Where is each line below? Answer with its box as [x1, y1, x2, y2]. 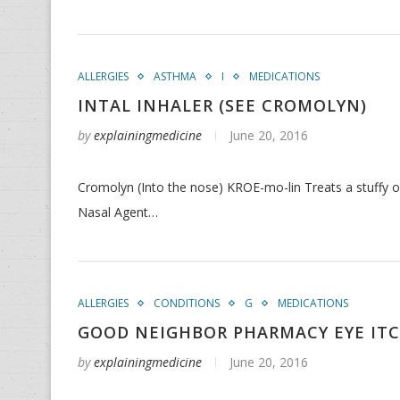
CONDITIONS [154, 296, 220, 311]
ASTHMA [154, 69, 196, 84]
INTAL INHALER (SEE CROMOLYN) [78, 95, 367, 116]
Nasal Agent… [78, 204, 158, 221]
